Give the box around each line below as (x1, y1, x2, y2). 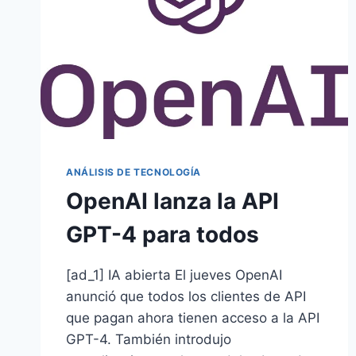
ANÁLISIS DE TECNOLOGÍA (66, 166, 202, 179)
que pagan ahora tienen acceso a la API (66, 310, 319, 327)
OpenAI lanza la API (66, 188, 279, 215)
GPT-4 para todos (66, 221, 259, 249)
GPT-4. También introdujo (66, 331, 231, 348)
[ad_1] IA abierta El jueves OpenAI (66, 267, 282, 284)
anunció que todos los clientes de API (66, 288, 306, 305)
